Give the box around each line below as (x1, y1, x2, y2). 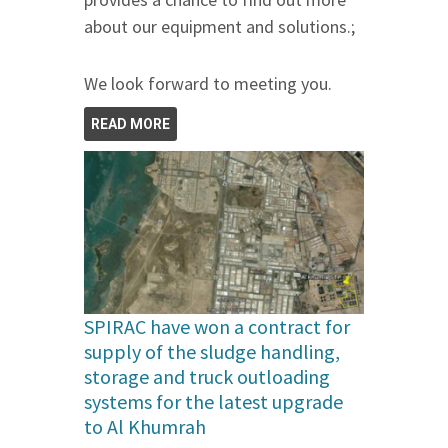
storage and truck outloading (84, 364, 330, 390)
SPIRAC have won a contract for (84, 314, 350, 340)
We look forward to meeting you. (84, 71, 332, 95)
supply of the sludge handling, (84, 339, 340, 365)
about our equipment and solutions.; (84, 14, 355, 38)
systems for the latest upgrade (84, 389, 343, 415)
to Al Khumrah (84, 414, 206, 440)
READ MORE (91, 115, 170, 132)
